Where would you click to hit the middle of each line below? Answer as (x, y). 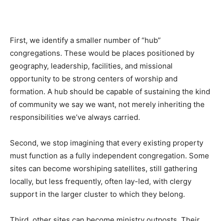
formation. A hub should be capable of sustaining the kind (110, 91)
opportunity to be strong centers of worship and (94, 78)
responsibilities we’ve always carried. (75, 117)
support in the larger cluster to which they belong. (97, 194)
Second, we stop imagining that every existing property (107, 143)
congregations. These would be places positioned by (102, 53)
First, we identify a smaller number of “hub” (85, 40)
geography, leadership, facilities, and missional (91, 66)
